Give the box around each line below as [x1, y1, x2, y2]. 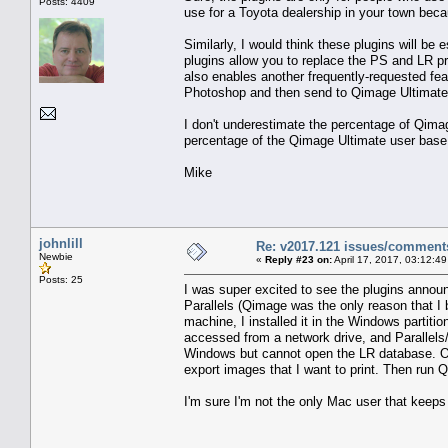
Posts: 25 [39, 273, 83, 285]
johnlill [39, 235, 83, 251]
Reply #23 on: [265, 253, 332, 265]
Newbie [39, 250, 73, 262]
